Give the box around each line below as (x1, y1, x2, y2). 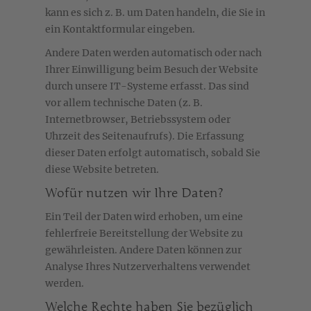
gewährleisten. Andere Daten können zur (45, 244, 242, 257)
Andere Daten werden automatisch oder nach (45, 47, 262, 60)
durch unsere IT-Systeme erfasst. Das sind (45, 80, 249, 93)
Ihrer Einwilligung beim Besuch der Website (45, 63, 258, 76)
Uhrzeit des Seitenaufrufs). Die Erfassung (45, 130, 244, 143)
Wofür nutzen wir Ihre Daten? (45, 185, 224, 201)
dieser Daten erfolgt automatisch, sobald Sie (45, 146, 260, 160)
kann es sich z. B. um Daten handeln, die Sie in (45, 6, 265, 19)
